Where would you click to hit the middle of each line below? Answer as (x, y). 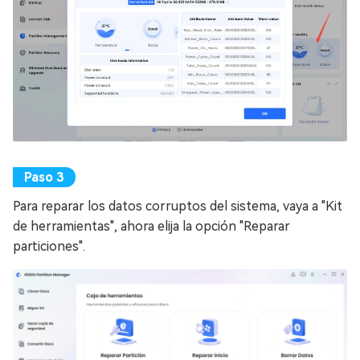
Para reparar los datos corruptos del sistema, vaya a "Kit (178, 206)
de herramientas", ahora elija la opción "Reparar (151, 226)
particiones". (49, 246)
